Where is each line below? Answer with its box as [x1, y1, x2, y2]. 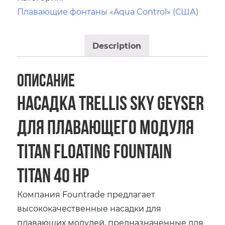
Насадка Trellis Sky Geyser [17, 91, 204, 114]
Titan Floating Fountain [17, 140, 172, 162]
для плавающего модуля [17, 116, 194, 138]
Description [92, 40, 141, 51]
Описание [17, 70, 75, 89]
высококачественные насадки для [17, 202, 162, 213]
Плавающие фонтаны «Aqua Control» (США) [17, 6, 199, 17]
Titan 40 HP [17, 164, 89, 186]
